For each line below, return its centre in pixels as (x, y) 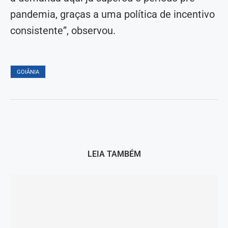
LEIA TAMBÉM (114, 154)
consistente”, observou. (63, 31)
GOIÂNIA (28, 72)
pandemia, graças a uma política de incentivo (112, 15)
